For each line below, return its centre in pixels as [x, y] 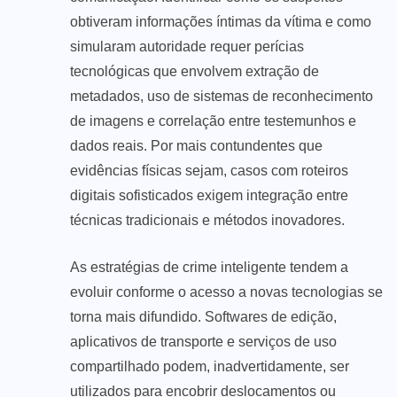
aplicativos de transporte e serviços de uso [203, 341]
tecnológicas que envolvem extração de [195, 71]
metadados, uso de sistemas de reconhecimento [222, 96]
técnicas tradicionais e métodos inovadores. [207, 220]
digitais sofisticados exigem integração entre [209, 195]
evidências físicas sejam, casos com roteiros [209, 170]
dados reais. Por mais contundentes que [196, 145]
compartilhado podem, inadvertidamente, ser [210, 366]
